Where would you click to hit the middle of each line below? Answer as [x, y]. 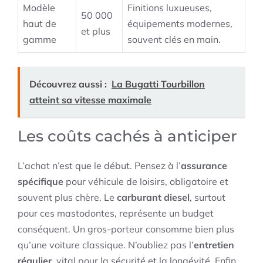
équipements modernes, [180, 24]
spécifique [41, 182]
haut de [40, 24]
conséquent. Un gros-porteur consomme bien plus [126, 229]
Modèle [39, 8]
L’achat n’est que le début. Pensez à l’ [99, 166]
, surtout [208, 198]
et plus [96, 31]
